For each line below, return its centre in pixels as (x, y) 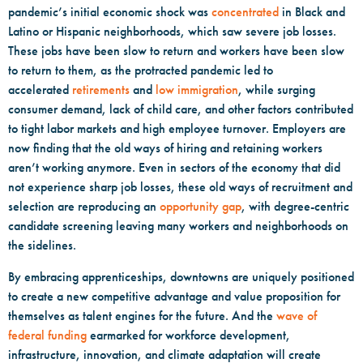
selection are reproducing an (84, 207)
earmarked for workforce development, (188, 335)
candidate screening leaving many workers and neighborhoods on (178, 226)
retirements (101, 90)
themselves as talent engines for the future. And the (142, 315)
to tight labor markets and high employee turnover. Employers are (177, 129)
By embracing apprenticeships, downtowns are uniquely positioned (181, 276)
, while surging (277, 90)
